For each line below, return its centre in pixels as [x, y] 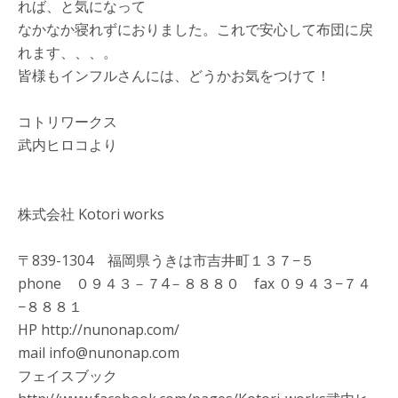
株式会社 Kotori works [112, 214]
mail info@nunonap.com [99, 353]
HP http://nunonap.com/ [99, 330]
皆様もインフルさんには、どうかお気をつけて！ [174, 76]
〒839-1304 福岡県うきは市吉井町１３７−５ [166, 260]
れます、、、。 [68, 52]
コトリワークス [68, 122]
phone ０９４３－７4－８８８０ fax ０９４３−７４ [195, 283]
